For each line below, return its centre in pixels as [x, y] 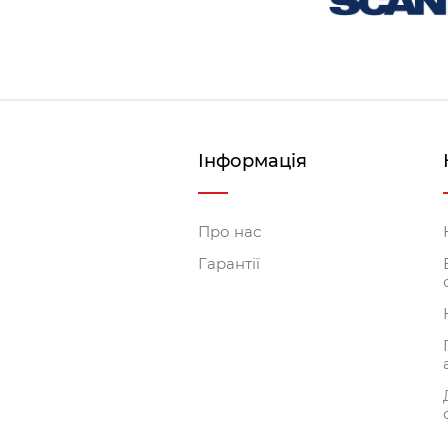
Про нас [229, 231]
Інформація [252, 160]
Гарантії [229, 263]
